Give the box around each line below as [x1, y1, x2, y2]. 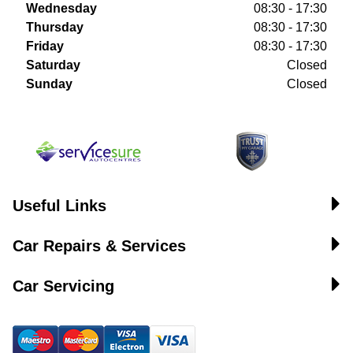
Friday [26, 39, 64, 53]
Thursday [26, 20, 84, 34]
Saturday [26, 58, 80, 72]
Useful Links [13, 197, 106, 214]
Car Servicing [13, 277, 114, 295]
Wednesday [26, 2, 97, 15]
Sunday [26, 77, 72, 91]
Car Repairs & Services [13, 237, 186, 255]
